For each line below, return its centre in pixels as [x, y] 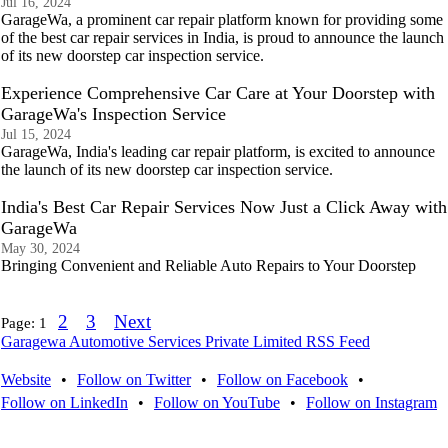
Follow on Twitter [134, 379]
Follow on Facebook [282, 379]
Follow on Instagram [371, 402]
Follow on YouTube [217, 402]
